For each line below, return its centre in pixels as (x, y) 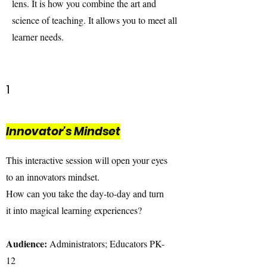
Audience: (28, 243)
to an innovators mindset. (53, 177)
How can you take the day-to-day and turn (85, 193)
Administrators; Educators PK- (107, 243)
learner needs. (38, 37)
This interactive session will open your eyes (87, 160)
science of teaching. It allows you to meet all (94, 20)
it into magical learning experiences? (74, 210)
